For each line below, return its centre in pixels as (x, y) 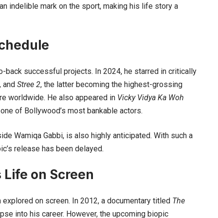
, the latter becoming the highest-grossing (111, 84)
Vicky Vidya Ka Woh (151, 97)
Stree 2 (29, 84)
